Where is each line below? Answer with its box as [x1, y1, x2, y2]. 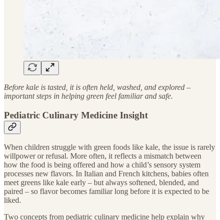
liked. [4, 196, 21, 205]
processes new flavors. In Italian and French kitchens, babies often [4, 169, 209, 178]
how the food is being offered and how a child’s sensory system [4, 161, 200, 169]
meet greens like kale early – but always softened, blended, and [4, 178, 199, 187]
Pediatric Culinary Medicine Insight [4, 110, 148, 120]
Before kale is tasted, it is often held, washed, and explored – [4, 82, 191, 91]
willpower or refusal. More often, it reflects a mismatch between [4, 152, 201, 161]
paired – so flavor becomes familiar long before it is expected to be [4, 187, 209, 196]
